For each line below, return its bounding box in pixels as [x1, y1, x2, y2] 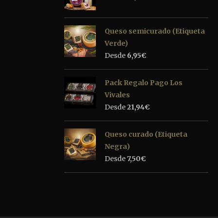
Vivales [105, 90, 130, 99]
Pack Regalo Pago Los [105, 78, 182, 87]
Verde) [105, 38, 128, 48]
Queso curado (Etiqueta [105, 129, 187, 139]
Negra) [105, 142, 130, 151]
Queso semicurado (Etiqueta [105, 26, 205, 36]
